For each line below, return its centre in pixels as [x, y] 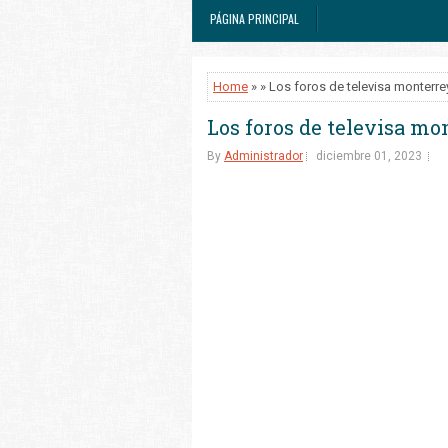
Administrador [263, 156]
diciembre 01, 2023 [369, 156]
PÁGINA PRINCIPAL [254, 18]
